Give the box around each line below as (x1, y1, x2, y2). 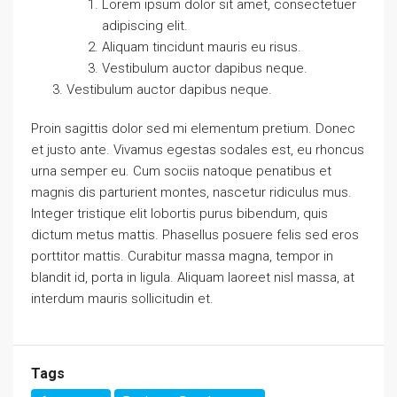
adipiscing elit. (102, 18, 188, 34)
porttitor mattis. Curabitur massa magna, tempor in (31, 248, 333, 264)
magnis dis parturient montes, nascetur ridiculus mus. (31, 184, 352, 200)
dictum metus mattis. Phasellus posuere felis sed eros (31, 227, 359, 243)
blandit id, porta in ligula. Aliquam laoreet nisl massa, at (31, 269, 354, 285)
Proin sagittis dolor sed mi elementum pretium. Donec (31, 121, 355, 136)
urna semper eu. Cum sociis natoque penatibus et (31, 163, 331, 179)
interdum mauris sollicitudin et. (31, 291, 214, 307)
